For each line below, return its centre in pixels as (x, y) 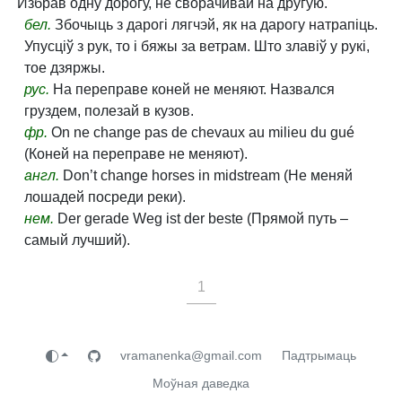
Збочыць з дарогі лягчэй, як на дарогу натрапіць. (214, 25)
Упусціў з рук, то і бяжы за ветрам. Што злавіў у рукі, (197, 46)
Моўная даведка (201, 383)
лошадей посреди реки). (105, 197)
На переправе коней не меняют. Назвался (192, 89)
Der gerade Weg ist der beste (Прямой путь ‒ (201, 218)
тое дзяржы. (65, 68)
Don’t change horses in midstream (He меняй (206, 175)
